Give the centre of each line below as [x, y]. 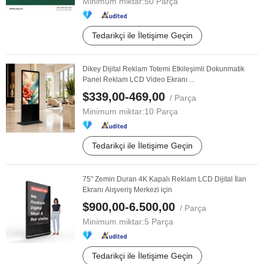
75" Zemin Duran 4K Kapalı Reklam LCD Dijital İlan [164, 179]
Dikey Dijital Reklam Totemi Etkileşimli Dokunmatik [164, 69]
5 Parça [159, 222]
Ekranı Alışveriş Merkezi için [127, 190]
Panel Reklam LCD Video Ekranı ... [138, 80]
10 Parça [161, 111]
